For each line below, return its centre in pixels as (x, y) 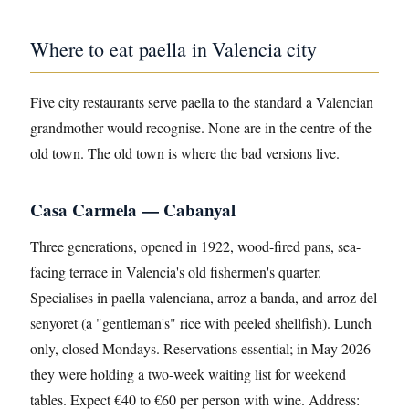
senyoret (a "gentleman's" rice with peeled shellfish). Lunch (201, 323)
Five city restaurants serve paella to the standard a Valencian (202, 102)
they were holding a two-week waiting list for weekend (188, 374)
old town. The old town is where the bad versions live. (185, 153)
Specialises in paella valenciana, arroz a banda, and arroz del (204, 297)
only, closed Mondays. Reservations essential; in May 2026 (200, 348)
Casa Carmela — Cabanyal (133, 210)
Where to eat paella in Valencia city (174, 49)
